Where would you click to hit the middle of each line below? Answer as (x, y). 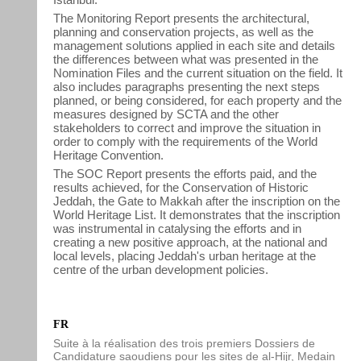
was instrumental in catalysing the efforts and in (177, 228)
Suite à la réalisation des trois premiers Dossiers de (184, 343)
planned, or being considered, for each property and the (197, 100)
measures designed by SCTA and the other (166, 114)
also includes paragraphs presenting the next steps (187, 87)
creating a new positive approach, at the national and (190, 242)
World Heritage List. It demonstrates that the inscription (197, 215)
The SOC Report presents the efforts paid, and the (185, 174)
